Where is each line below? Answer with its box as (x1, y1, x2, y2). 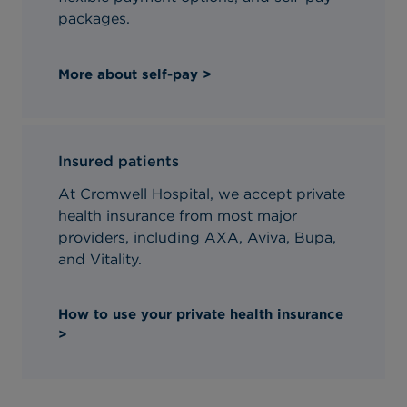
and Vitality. (57, 250, 142, 268)
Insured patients (57, 152, 179, 170)
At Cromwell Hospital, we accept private (57, 184, 345, 203)
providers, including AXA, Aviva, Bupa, (57, 228, 336, 246)
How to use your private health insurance (57, 306, 343, 323)
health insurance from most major (57, 206, 297, 224)
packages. (57, 10, 130, 28)
